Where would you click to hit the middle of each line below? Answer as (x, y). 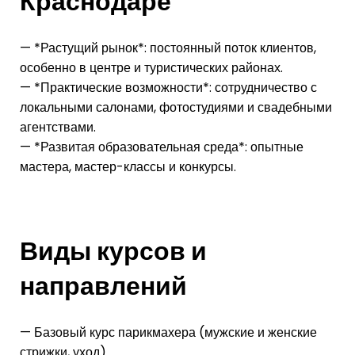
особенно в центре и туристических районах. (151, 67)
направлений (103, 285)
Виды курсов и (113, 250)
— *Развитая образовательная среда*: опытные (162, 147)
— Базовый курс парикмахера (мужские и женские (168, 332)
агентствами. (58, 127)
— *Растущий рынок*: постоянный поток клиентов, (168, 48)
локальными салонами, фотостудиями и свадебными (176, 107)
